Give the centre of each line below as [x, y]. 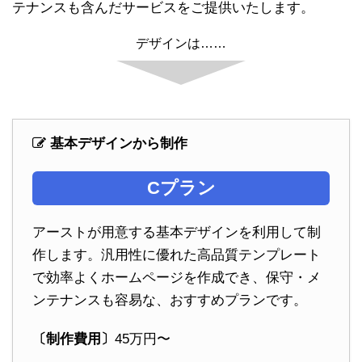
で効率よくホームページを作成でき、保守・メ [177, 277]
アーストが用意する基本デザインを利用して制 [177, 232]
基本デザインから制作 [119, 144]
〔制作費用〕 [74, 339]
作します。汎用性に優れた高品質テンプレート [177, 255]
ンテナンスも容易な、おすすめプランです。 [170, 300]
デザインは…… [181, 44]
